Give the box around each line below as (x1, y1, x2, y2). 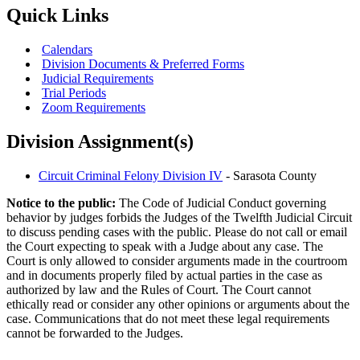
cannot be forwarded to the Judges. (6, 325, 183, 340)
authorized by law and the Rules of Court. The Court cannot (6, 282, 311, 297)
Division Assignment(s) (6, 130, 194, 152)
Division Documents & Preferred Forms (42, 56, 244, 71)
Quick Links (6, 4, 108, 26)
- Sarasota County (223, 168, 317, 182)
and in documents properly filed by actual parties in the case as (6, 268, 322, 282)
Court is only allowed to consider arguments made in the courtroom (6, 253, 347, 268)
